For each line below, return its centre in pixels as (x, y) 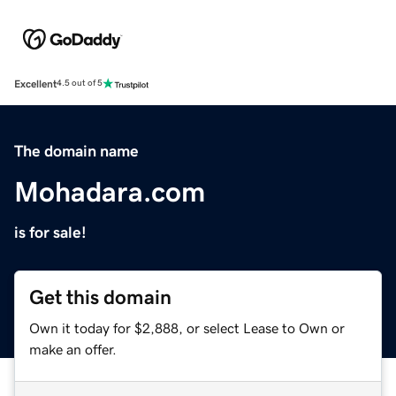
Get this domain (100, 297)
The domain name (76, 151)
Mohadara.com (110, 191)
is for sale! (50, 232)
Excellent (35, 84)
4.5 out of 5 (80, 84)
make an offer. (73, 349)
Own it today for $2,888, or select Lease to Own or (187, 327)
